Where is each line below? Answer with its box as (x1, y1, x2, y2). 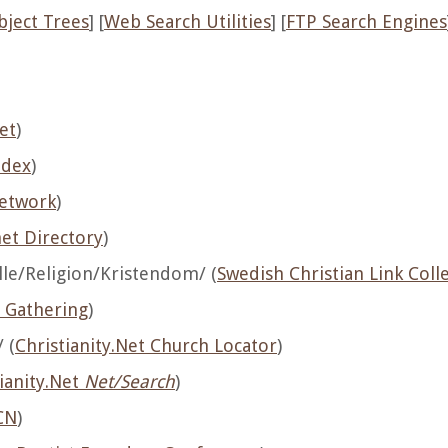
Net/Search (84, 371, 175, 392)
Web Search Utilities (104, 11, 271, 32)
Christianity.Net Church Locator (15, 335, 277, 356)
